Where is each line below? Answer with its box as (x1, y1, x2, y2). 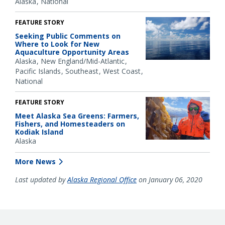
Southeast (65, 66, 98, 76)
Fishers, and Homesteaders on (15, 119, 125, 129)
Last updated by (15, 175, 67, 185)
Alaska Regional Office (67, 175, 137, 185)
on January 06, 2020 (137, 175, 202, 185)
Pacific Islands (15, 66, 61, 76)
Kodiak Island (15, 127, 63, 137)
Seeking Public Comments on (15, 31, 121, 41)
